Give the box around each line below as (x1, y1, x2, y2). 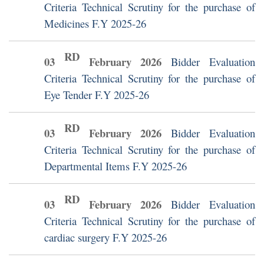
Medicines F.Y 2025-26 (44, 16, 146, 31)
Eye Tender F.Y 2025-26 (44, 87, 149, 103)
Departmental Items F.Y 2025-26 (44, 159, 187, 174)
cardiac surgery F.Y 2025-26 (44, 230, 167, 245)
